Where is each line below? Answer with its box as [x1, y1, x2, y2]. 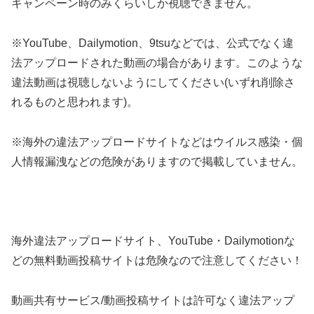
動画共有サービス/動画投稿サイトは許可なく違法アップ [11, 294, 294, 306]
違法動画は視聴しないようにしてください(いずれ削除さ [11, 76, 295, 88]
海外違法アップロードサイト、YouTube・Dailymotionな [11, 235, 295, 247]
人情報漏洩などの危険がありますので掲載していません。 [11, 155, 303, 168]
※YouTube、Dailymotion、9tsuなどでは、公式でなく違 [11, 36, 294, 49]
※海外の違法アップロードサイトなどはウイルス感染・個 [11, 135, 303, 148]
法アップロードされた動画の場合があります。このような [11, 56, 303, 69]
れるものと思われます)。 [11, 95, 138, 108]
